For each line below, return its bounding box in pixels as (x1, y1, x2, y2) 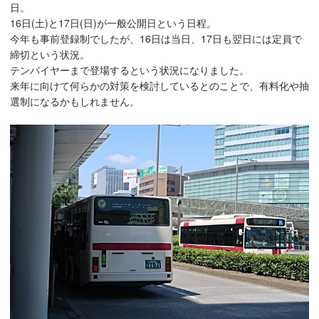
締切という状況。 (10, 47, 90, 62)
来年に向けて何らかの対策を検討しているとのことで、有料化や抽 (10, 78, 309, 93)
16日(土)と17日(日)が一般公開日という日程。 (10, 16, 216, 31)
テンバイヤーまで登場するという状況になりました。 (10, 63, 249, 78)
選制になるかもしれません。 (10, 94, 140, 109)
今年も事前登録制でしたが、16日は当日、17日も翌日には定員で (10, 31, 302, 46)
